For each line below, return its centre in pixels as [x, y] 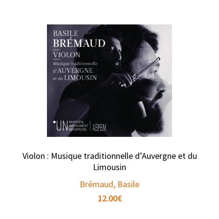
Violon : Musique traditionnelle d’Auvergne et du [109, 156]
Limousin [109, 167]
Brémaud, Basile [109, 184]
